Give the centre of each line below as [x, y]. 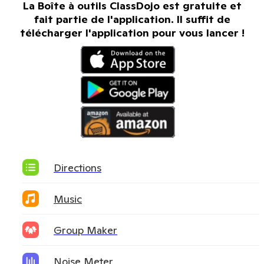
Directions [77, 167]
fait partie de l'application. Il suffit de [132, 19]
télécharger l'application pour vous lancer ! [132, 33]
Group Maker [85, 230]
